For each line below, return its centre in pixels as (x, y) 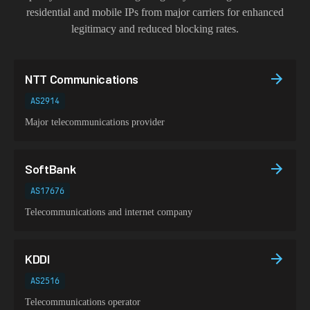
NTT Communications (82, 79)
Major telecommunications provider (95, 122)
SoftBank (51, 169)
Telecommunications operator (83, 302)
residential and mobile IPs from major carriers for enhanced (155, 12)
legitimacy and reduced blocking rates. (155, 29)
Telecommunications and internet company (109, 212)
